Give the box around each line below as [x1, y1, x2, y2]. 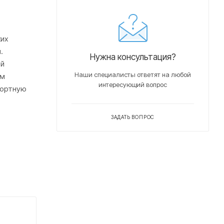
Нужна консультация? [89, 51, 176, 62]
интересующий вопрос [98, 80, 167, 88]
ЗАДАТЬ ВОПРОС [110, 113, 155, 120]
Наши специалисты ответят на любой [74, 70, 191, 78]
